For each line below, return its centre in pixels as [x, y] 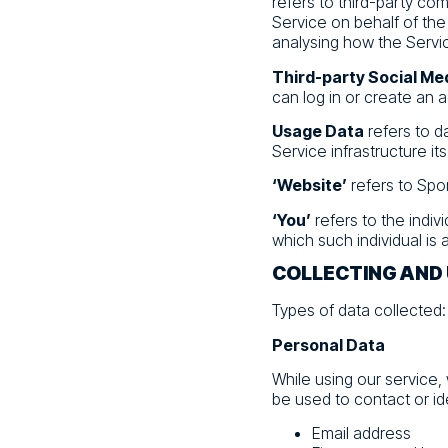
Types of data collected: [359, 310]
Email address [361, 433]
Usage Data [318, 131]
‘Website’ [309, 185]
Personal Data [328, 344]
